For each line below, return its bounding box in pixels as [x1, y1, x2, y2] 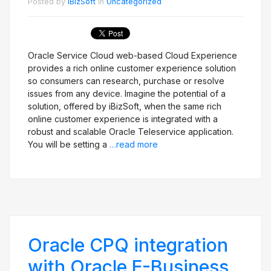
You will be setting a [28, 139, 109, 149]
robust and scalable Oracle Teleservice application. [28, 126, 233, 137]
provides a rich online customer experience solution [28, 63, 236, 73]
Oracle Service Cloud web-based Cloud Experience [28, 50, 237, 60]
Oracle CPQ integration [28, 234, 228, 256]
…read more [109, 139, 158, 149]
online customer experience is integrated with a [28, 114, 218, 124]
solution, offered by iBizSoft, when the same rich [28, 101, 221, 111]
